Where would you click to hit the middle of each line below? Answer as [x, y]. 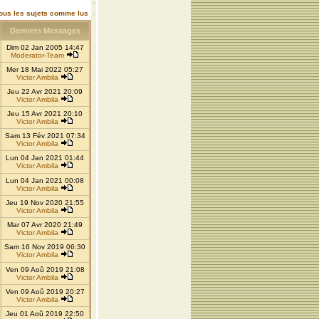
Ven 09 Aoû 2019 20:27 [45, 292]
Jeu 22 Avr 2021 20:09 [45, 91]
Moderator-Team [37, 55]
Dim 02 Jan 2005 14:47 [45, 47]
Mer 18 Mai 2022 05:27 [45, 69]
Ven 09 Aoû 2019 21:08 [45, 270]
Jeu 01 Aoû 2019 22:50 [45, 314]
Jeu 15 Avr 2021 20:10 [45, 114]
